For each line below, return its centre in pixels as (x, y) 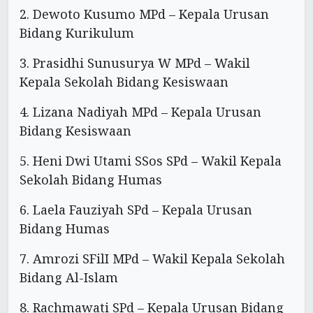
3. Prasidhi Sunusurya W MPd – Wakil (135, 63)
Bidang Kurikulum (77, 33)
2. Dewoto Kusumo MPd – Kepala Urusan (144, 14)
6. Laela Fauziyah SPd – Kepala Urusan (136, 210)
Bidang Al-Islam (69, 278)
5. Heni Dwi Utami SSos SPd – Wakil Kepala (151, 161)
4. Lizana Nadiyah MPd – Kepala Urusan (140, 112)
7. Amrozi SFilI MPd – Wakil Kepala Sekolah (152, 259)
